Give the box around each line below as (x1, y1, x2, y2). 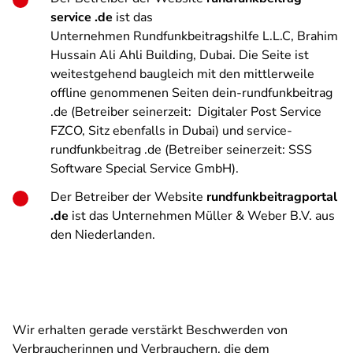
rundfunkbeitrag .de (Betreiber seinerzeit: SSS (50, 141, 312, 158)
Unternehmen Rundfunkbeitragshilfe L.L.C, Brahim (50, 28, 338, 45)
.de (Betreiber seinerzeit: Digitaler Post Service (50, 103, 321, 121)
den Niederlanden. (50, 226, 155, 243)
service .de (50, 9, 116, 26)
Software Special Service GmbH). (50, 160, 239, 177)
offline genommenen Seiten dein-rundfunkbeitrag (50, 84, 333, 102)
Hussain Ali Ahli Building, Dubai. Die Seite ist (50, 46, 309, 64)
